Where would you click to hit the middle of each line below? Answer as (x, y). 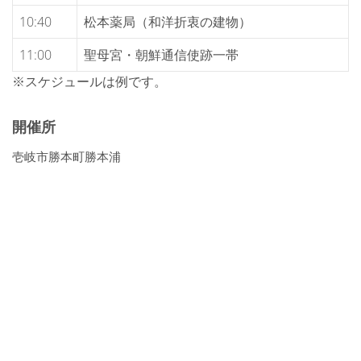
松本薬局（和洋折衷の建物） (168, 22)
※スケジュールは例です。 (89, 81)
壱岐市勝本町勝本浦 (66, 156)
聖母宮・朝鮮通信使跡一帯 (161, 55)
